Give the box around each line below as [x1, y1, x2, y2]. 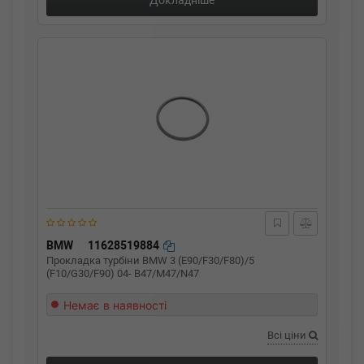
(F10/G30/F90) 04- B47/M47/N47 [46, 267, 199, 279]
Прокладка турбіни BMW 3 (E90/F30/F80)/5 [46, 254, 254, 266]
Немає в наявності [63, 298, 167, 312]
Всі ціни [267, 329, 309, 341]
